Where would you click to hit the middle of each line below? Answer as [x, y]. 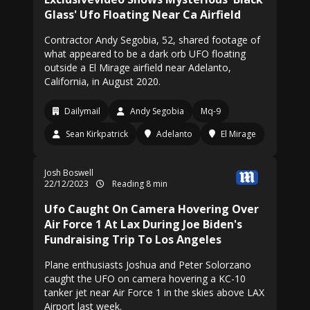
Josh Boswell [69, 173]
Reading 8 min [139, 184]
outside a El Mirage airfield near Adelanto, [138, 67]
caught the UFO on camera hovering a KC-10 [145, 279]
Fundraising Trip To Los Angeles [133, 239]
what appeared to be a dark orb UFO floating [145, 54]
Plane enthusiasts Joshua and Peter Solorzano [148, 265]
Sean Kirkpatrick [97, 134]
